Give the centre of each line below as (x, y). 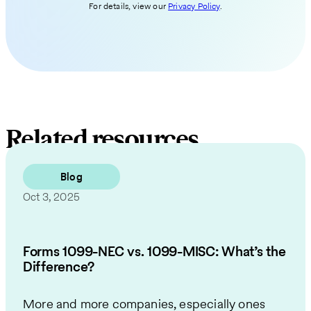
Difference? (59, 266)
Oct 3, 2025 (51, 196)
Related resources (102, 140)
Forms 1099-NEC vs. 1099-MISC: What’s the (154, 251)
